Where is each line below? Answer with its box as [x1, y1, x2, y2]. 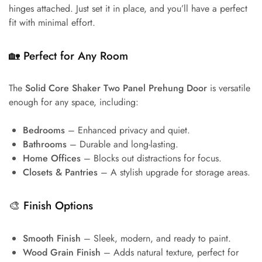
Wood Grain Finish [23, 245, 101, 259]
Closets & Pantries [23, 166, 98, 180]
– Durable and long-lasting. [67, 137, 178, 151]
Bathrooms [23, 137, 67, 151]
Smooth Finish [23, 231, 81, 245]
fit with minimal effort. [9, 15, 95, 29]
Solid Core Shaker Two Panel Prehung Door [25, 81, 207, 95]
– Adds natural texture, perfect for [101, 245, 239, 259]
